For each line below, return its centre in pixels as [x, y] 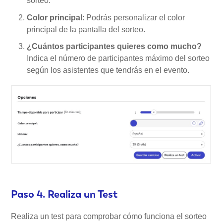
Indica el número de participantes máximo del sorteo [118, 58]
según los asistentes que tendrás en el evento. [108, 70]
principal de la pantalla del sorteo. [86, 29]
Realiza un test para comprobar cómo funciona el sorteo [109, 216]
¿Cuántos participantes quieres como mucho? [114, 47]
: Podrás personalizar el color [134, 17]
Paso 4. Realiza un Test [64, 194]
